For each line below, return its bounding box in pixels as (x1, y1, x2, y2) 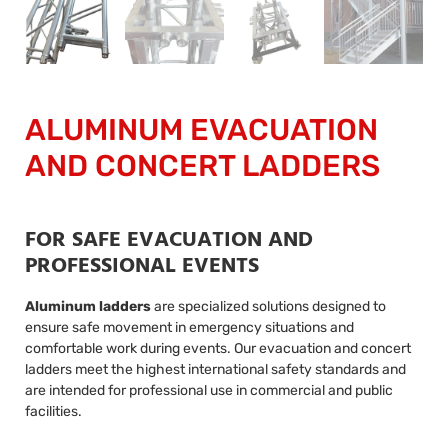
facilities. (25, 402, 82, 420)
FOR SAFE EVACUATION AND (25, 222, 313, 258)
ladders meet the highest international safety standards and (25, 360, 406, 378)
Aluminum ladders (25, 297, 151, 315)
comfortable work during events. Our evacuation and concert (25, 339, 411, 357)
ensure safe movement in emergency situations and (25, 318, 354, 336)
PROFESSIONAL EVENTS (25, 248, 259, 284)
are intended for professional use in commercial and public (25, 381, 393, 399)
